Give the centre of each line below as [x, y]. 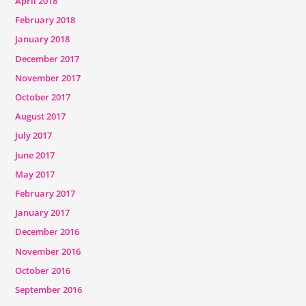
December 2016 [47, 232]
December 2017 [47, 58]
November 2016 [47, 251]
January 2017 [42, 213]
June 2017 [34, 155]
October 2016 [42, 270]
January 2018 [42, 39]
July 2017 [33, 136]
